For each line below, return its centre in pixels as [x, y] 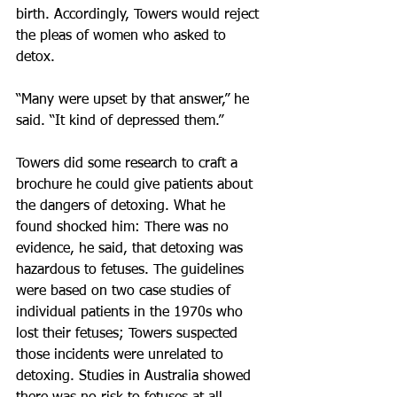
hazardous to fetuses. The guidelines [132, 270]
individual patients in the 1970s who [132, 313]
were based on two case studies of [125, 292]
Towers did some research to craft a [129, 164]
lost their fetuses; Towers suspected [129, 334]
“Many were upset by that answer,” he [135, 100]
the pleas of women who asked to [123, 36]
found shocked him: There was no [125, 228]
